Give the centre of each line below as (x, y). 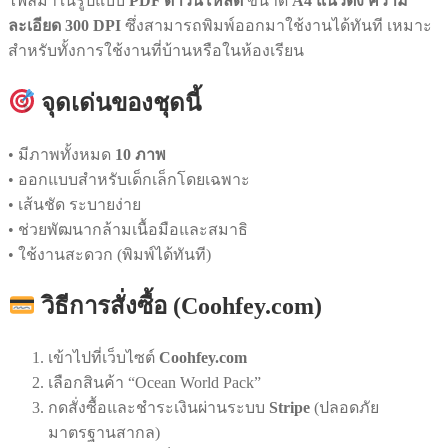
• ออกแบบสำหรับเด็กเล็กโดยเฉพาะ (129, 179)
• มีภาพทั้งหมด (61, 154)
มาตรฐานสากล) (104, 433)
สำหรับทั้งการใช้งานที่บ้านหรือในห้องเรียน (156, 50)
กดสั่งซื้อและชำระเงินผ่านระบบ (158, 408)
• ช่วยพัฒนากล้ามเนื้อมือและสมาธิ (128, 229)
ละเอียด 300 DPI (64, 25)
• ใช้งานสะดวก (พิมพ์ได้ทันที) (109, 254)
